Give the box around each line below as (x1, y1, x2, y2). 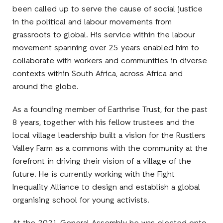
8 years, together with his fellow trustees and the (12, 117, 195, 128)
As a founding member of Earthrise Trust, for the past (12, 104, 208, 115)
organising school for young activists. (12, 195, 150, 206)
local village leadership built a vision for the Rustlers (12, 130, 206, 141)
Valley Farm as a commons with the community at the (12, 143, 208, 154)
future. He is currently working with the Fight (12, 169, 175, 180)
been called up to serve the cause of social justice (12, 3, 203, 15)
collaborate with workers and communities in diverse (12, 55, 208, 67)
